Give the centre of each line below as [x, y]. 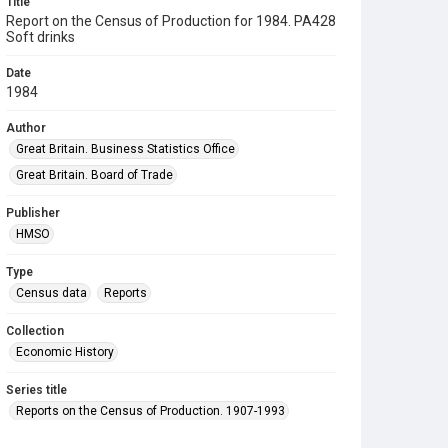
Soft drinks [40, 37]
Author [26, 128]
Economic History [65, 352]
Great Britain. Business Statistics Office [125, 149]
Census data [51, 293]
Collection [35, 331]
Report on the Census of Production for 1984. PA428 [171, 21]
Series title [36, 390]
